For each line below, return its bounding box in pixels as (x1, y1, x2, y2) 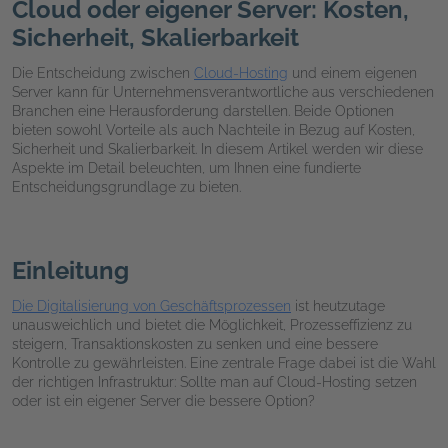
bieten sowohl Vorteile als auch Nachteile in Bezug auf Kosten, (12, 122, 415, 139)
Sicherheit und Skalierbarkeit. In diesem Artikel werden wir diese (12, 141, 423, 158)
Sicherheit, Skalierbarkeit (12, 23, 299, 53)
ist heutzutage (291, 298, 385, 315)
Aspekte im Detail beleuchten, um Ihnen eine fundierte (12, 160, 361, 177)
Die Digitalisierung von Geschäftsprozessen (12, 298, 291, 315)
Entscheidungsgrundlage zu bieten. (12, 179, 241, 196)
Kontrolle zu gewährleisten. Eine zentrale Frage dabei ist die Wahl (12, 355, 436, 372)
